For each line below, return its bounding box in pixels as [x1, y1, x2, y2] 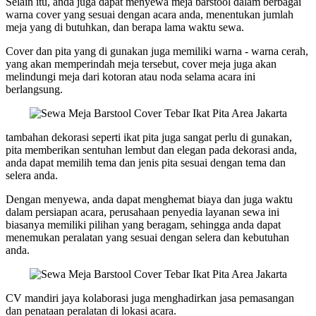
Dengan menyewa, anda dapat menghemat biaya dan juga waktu [6, 193, 293, 205]
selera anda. [6, 169, 58, 181]
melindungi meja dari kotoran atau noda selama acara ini [6, 70, 255, 83]
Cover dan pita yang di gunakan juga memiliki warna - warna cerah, [6, 44, 308, 57]
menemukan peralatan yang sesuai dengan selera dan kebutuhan [6, 231, 289, 243]
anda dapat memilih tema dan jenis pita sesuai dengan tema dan [6, 156, 286, 169]
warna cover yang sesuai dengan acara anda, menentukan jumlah [6, 8, 293, 20]
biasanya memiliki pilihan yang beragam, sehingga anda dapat [6, 218, 281, 231]
